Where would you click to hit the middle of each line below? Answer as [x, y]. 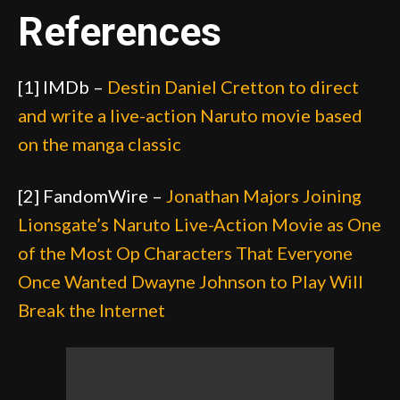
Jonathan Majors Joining [264, 195]
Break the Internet [92, 309]
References [120, 31]
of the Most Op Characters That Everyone [185, 252]
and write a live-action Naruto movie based [190, 115]
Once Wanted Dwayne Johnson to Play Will [191, 281]
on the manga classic [100, 143]
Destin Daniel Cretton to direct [233, 86]
